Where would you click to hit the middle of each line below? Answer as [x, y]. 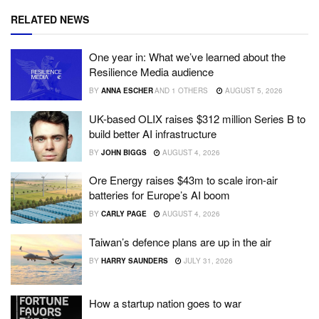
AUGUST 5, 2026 [253, 91]
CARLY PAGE [124, 214]
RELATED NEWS [50, 20]
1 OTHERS [189, 91]
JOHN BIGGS [124, 152]
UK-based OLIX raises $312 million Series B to [197, 118]
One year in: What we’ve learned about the [187, 57]
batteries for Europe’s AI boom [159, 195]
